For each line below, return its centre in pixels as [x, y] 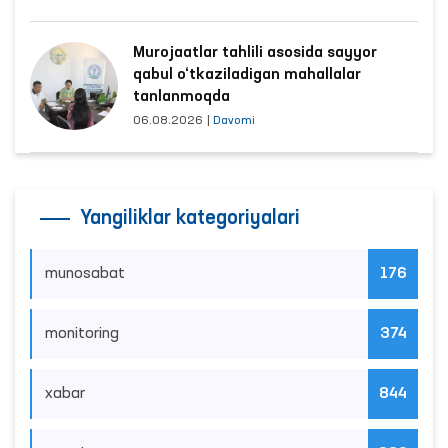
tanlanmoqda [181, 96]
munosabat [85, 273]
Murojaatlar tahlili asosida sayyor [255, 52]
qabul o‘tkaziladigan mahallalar [247, 74]
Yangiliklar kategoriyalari [190, 218]
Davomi [234, 120]
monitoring [82, 333]
